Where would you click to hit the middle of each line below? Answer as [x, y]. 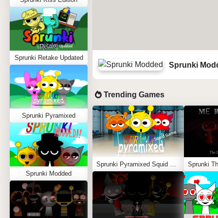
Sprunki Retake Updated [49, 58]
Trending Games [133, 95]
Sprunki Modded [49, 173]
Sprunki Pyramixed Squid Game [173, 164]
